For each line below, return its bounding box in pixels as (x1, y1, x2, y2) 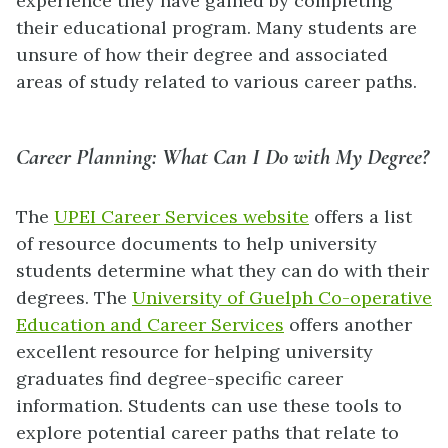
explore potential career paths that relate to (16, 421, 399, 445)
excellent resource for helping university (16, 340, 373, 364)
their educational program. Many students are (16, 16, 417, 39)
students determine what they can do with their (16, 259, 429, 283)
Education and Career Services (16, 313, 284, 337)
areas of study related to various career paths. (16, 70, 417, 93)
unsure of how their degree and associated (16, 43, 388, 66)
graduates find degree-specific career (16, 367, 343, 391)
